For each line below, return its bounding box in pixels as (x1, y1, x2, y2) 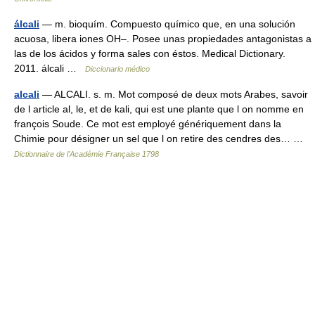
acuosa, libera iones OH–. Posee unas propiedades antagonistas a (14, 33, 311, 44)
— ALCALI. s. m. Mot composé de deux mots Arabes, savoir (39, 89, 308, 100)
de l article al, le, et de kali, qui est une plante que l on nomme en (14, 103, 304, 115)
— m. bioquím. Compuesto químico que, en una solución (39, 18, 295, 30)
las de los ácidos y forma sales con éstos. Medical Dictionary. (14, 48, 285, 59)
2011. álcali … (14, 63, 85, 74)
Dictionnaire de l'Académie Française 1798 (14, 150, 159, 158)
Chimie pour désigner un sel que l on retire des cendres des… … (14, 133, 309, 144)
